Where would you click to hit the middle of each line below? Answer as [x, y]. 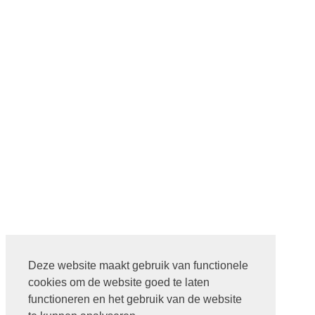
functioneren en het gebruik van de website [135, 299]
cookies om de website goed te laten [119, 282]
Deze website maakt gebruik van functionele [138, 265]
